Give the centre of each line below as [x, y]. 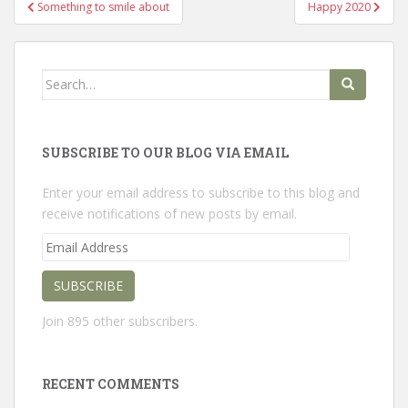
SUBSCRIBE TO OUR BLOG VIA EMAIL [165, 152]
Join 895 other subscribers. [120, 321]
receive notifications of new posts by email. [169, 213]
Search [63, 78]
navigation [73, 24]
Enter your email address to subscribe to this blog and [201, 192]
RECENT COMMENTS [111, 383]
